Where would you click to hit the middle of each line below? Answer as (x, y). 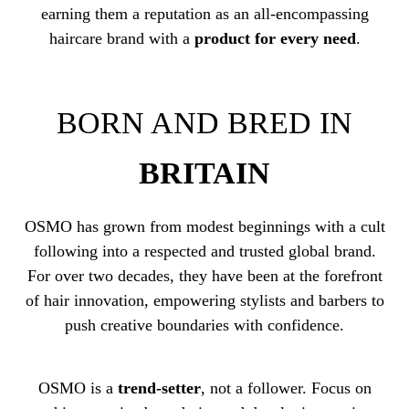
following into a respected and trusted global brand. (204, 252)
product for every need (275, 39)
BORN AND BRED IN (204, 122)
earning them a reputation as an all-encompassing (204, 14)
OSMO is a (78, 388)
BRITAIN (204, 173)
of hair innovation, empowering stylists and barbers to (204, 301)
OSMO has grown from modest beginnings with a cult (204, 227)
